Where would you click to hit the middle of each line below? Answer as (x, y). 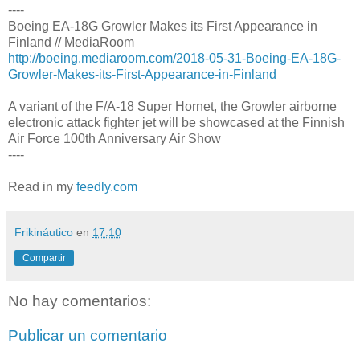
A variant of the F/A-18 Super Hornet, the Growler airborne (172, 106)
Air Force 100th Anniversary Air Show (115, 138)
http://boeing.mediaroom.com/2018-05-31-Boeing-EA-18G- (174, 58)
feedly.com (107, 186)
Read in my (42, 186)
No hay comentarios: (80, 301)
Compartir (44, 258)
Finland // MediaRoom (71, 42)
